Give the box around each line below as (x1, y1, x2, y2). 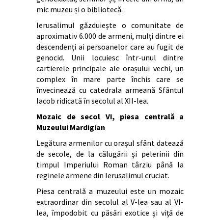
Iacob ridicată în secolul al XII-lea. (36, 95, 148, 106)
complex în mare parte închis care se (36, 74, 184, 84)
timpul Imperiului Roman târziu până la (36, 159, 184, 169)
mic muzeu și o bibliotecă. (36, 4, 123, 14)
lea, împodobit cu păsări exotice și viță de (36, 207, 184, 218)
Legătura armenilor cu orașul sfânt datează (36, 137, 184, 148)
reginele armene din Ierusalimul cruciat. (36, 170, 169, 180)
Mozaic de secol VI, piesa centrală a (36, 111, 184, 121)
